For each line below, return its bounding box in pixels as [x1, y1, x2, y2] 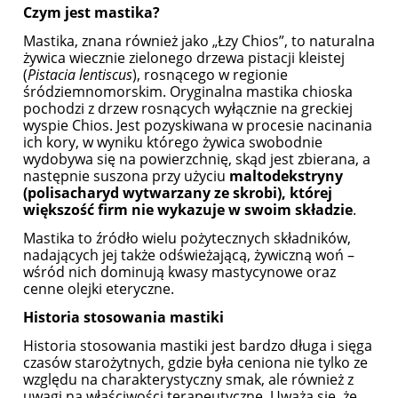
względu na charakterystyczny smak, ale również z [23, 370, 354, 390]
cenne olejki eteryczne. [23, 279, 174, 299]
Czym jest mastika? [23, 3, 160, 23]
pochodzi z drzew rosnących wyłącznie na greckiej [23, 99, 353, 119]
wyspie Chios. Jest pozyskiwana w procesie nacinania [23, 115, 372, 136]
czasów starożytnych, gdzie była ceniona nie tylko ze [23, 353, 368, 373]
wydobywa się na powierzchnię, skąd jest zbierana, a [23, 149, 370, 170]
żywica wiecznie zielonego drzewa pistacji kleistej [23, 48, 345, 68]
